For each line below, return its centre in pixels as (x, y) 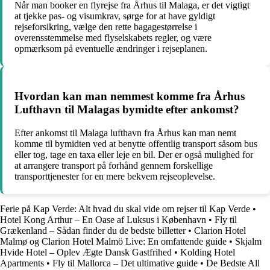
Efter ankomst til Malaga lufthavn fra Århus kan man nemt (125, 133)
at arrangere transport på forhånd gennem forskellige (114, 165)
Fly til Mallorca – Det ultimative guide (125, 263)
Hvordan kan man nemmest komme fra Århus (130, 96)
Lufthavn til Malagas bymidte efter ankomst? (127, 110)
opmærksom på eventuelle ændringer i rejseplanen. (111, 49)
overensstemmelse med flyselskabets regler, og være (113, 38)
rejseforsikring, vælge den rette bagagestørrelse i (106, 27)
